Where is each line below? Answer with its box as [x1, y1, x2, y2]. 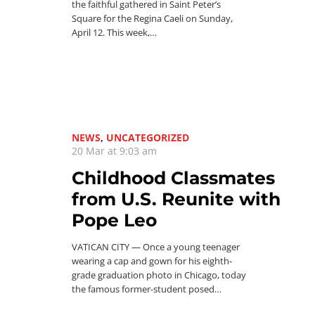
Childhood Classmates [72, 167, 275, 188]
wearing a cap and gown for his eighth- [72, 255, 232, 267]
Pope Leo [72, 210, 157, 231]
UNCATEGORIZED [106, 131, 189, 144]
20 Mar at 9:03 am [72, 144, 157, 157]
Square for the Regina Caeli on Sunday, [72, 12, 233, 25]
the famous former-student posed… [72, 283, 221, 295]
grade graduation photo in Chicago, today [72, 269, 246, 281]
